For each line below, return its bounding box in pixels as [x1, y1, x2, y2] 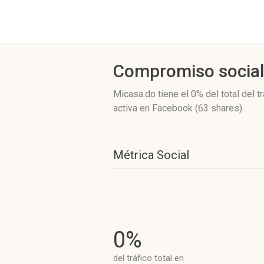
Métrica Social [113, 148, 189, 162]
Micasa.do [113, 88, 158, 100]
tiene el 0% [158, 88, 203, 100]
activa [113, 103, 140, 114]
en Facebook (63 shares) [140, 103, 242, 114]
